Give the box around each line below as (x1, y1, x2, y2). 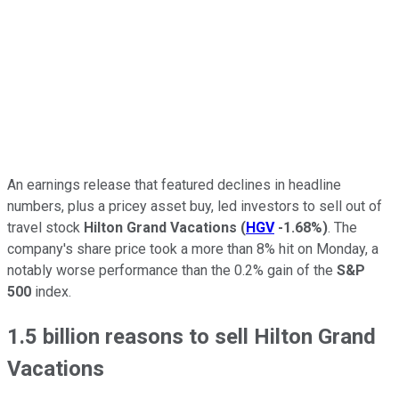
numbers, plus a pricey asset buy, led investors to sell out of (7, 197, 382, 215)
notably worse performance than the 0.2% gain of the (7, 261, 337, 279)
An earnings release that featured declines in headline (7, 175, 341, 193)
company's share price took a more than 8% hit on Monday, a (7, 240, 379, 257)
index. (31, 282, 71, 300)
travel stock (7, 218, 84, 236)
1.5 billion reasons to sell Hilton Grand (7, 323, 376, 349)
